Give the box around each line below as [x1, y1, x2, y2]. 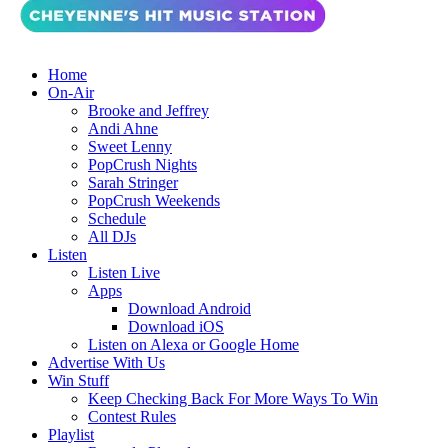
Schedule [88, 210, 146, 227]
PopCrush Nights [88, 156, 197, 173]
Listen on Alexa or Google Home [88, 336, 299, 353]
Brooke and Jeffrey [88, 102, 209, 119]
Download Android [128, 300, 251, 317]
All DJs [88, 228, 136, 245]
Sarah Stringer [88, 174, 178, 191]
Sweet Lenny [88, 138, 172, 155]
